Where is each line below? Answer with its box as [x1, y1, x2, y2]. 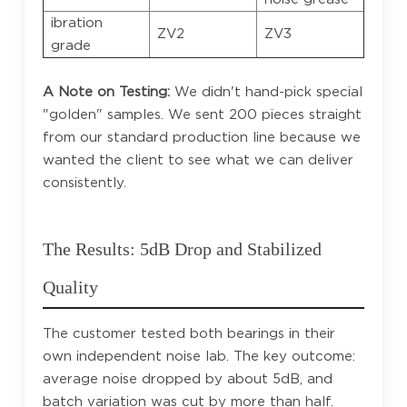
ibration [50, 14, 103, 31]
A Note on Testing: [42, 83, 170, 100]
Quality [42, 276, 98, 297]
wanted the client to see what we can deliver [42, 151, 353, 168]
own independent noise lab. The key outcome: [42, 347, 355, 364]
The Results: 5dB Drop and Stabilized [42, 238, 322, 259]
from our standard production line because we [42, 128, 361, 145]
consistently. [42, 174, 126, 191]
